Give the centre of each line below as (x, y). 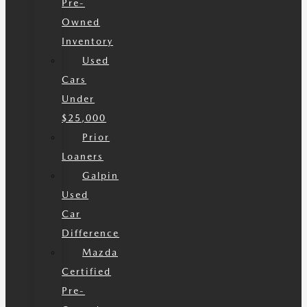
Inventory (88, 41)
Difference (91, 233)
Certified (87, 271)
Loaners (83, 156)
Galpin (101, 175)
